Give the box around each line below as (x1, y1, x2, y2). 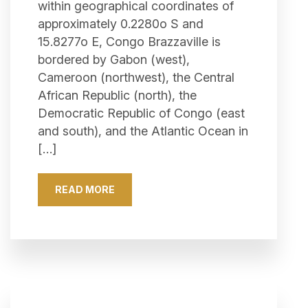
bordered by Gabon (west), (38, 52, 190, 67)
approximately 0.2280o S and (38, 16, 203, 31)
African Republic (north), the (38, 88, 197, 102)
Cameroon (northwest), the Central (38, 70, 234, 85)
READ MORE (55, 184, 115, 195)
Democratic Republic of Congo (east (38, 106, 245, 120)
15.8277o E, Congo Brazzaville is (38, 34, 221, 49)
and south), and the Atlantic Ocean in (38, 124, 248, 138)
